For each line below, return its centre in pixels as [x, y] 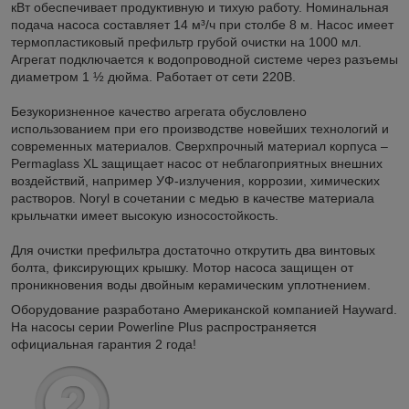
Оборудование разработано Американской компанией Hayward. [204, 310]
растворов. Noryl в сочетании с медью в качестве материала [193, 199]
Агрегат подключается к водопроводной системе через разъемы [204, 60]
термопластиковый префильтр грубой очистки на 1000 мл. [186, 42]
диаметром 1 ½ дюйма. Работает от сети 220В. [153, 77]
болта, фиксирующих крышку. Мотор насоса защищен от [182, 268]
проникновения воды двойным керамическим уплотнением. [191, 285]
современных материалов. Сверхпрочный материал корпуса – [199, 147]
